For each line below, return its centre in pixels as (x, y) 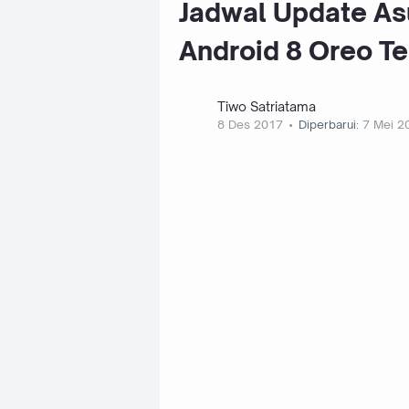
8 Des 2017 (250, 125)
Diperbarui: (328, 125)
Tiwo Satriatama (266, 107)
